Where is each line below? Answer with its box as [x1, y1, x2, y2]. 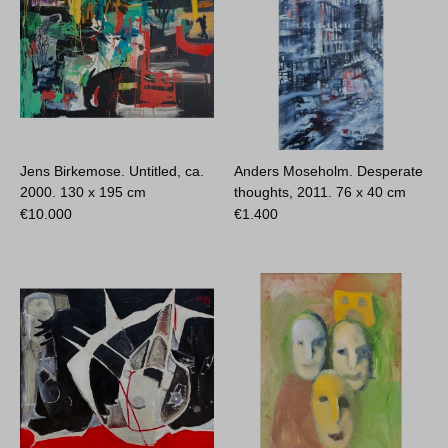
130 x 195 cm [60, 183, 147, 200]
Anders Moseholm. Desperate [234, 162, 424, 179]
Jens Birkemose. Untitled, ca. [20, 162, 205, 179]
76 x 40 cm [336, 183, 407, 200]
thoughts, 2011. [234, 183, 337, 200]
